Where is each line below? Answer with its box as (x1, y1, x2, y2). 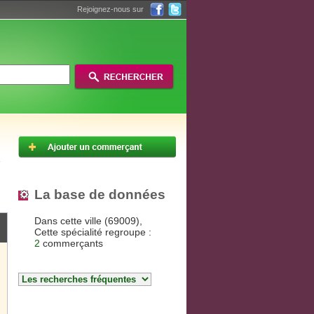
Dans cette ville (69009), (34, 215, 142, 227)
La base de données (34, 186, 165, 202)
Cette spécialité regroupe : (34, 226, 151, 238)
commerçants (40, 238, 103, 250)
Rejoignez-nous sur (77, 5, 144, 13)
